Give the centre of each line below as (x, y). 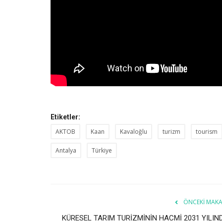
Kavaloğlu (134, 131)
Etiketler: (65, 117)
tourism (207, 131)
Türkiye (102, 150)
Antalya (66, 150)
